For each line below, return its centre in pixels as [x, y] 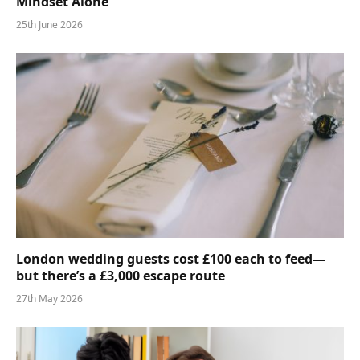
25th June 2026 [49, 25]
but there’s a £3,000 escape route [121, 275]
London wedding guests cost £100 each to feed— [171, 258]
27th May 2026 [49, 298]
